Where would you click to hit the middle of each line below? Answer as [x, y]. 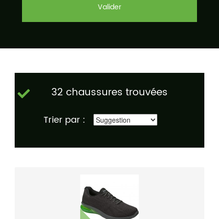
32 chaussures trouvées [109, 93]
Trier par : [64, 120]
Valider [109, 7]
